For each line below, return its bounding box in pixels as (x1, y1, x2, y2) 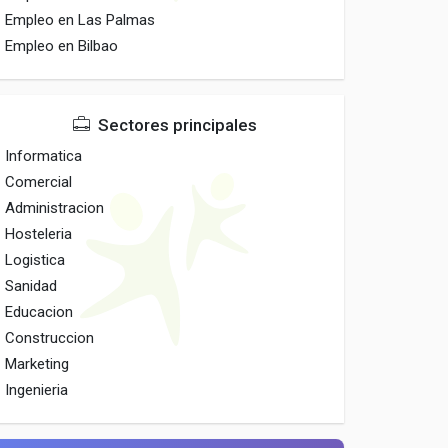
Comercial (5, 173, 73, 191)
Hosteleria (5, 225, 73, 243)
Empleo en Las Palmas (5, 11, 156, 29)
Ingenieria (5, 381, 69, 399)
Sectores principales (93, 115, 257, 135)
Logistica (5, 251, 66, 269)
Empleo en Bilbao (5, 37, 119, 55)
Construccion (5, 329, 95, 347)
